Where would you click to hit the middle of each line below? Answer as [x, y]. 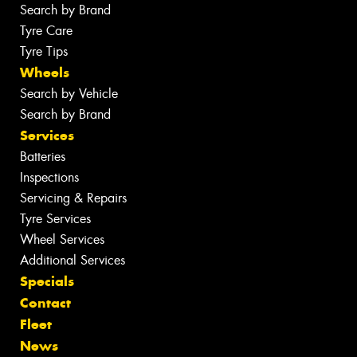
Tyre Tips [44, 51]
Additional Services [73, 260]
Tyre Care [46, 30]
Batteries [43, 156]
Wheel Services [62, 239]
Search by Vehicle [69, 93]
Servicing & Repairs [73, 198]
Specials [47, 281]
